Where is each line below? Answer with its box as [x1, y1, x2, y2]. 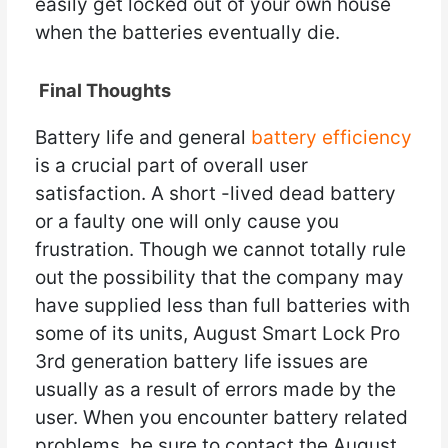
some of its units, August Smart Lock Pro [34, 322, 400, 346]
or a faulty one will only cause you [34, 210, 339, 234]
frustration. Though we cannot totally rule [34, 238, 406, 262]
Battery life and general [34, 126, 251, 150]
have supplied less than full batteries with [34, 294, 410, 318]
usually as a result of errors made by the [34, 378, 396, 402]
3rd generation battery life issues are [34, 350, 368, 374]
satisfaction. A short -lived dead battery [34, 182, 396, 206]
